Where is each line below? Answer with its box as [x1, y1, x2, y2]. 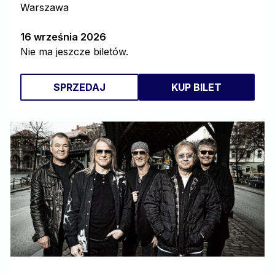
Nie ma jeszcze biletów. [20, 45, 128, 58]
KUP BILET [171, 81, 222, 93]
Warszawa [20, 1, 69, 14]
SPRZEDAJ [53, 81, 106, 93]
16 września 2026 [20, 31, 106, 43]
